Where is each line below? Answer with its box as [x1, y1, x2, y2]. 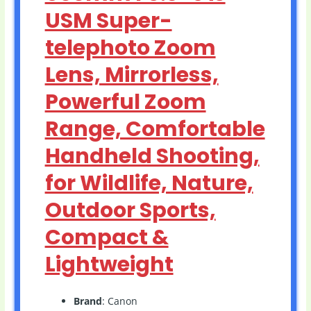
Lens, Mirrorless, [44, 60, 219, 90]
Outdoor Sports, [44, 195, 216, 225]
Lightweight [44, 249, 174, 279]
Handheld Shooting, [44, 141, 260, 171]
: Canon [101, 294, 137, 308]
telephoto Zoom [44, 33, 216, 62]
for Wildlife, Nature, [44, 168, 253, 198]
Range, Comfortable [44, 114, 265, 144]
